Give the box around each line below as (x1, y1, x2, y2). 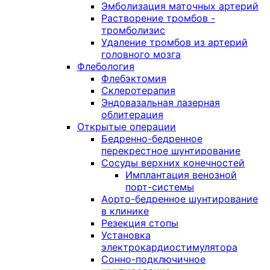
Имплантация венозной (125, 169, 237, 181)
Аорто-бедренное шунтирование (101, 193, 258, 205)
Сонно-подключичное (101, 253, 206, 265)
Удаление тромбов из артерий (101, 36, 248, 48)
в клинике (101, 205, 149, 217)
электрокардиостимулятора (101, 241, 237, 253)
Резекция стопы (101, 217, 178, 229)
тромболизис (101, 24, 165, 36)
